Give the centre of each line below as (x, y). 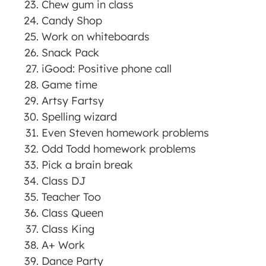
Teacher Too (71, 197)
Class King (68, 229)
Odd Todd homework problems (119, 149)
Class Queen (72, 213)
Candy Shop (72, 21)
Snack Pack (70, 53)
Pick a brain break (87, 165)
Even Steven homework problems (125, 133)
